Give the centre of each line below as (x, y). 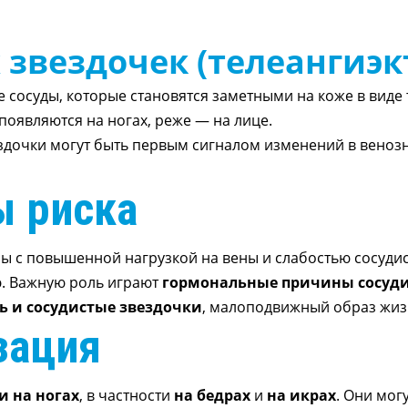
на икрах (301, 395)
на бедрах (212, 395)
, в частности (126, 395)
